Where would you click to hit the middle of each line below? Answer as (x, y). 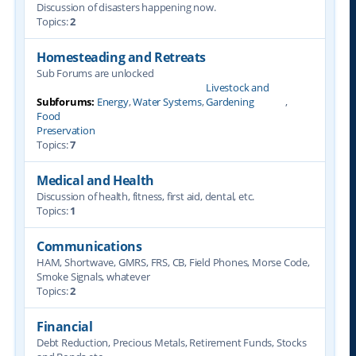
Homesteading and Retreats (121, 57)
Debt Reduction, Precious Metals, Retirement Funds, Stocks (172, 342)
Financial (65, 327)
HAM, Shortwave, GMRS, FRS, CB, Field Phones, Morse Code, (173, 262)
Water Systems (167, 102)
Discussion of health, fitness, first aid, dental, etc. (146, 196)
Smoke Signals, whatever (93, 277)
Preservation (66, 130)
